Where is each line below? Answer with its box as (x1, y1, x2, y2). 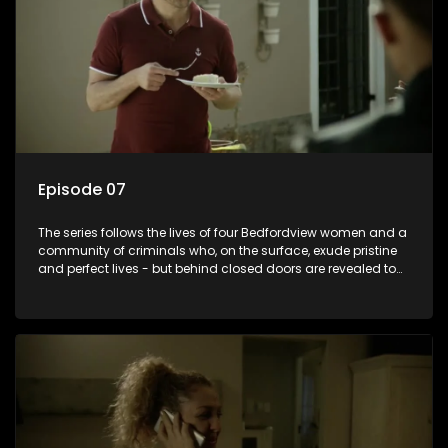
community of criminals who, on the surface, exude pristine (38, 241, 397, 259)
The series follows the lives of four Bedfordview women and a (38, 223, 407, 241)
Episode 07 (38, 177, 126, 201)
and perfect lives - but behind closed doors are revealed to (38, 259, 396, 277)
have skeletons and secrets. (38, 277, 208, 295)
